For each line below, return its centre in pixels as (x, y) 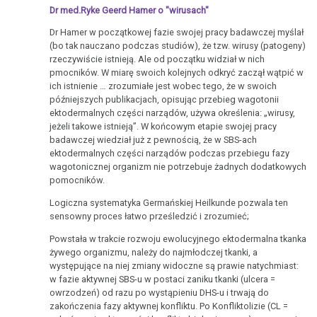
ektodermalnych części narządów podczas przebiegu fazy (170, 154)
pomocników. (77, 180)
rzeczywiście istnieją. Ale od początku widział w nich (157, 59)
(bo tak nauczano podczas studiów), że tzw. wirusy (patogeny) (178, 46)
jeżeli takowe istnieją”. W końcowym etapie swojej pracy (163, 127)
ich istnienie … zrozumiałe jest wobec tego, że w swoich (163, 86)
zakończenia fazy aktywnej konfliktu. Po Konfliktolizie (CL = (169, 306)
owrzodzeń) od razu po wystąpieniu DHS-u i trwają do (160, 292)
